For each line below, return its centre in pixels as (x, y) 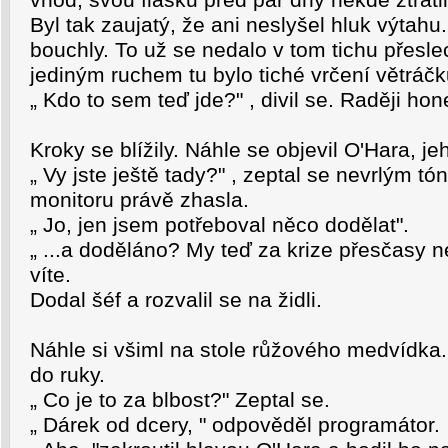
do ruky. (67, 375)
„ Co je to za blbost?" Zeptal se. (180, 400)
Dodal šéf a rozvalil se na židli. (176, 300)
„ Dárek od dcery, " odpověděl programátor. (235, 425)
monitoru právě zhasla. (139, 200)
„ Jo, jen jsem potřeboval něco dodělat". (219, 225)
